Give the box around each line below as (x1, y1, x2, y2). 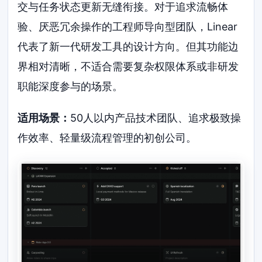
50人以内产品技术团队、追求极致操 (70, 112, 242, 125)
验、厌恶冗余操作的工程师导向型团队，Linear (18, 20, 238, 33)
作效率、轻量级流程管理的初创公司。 (18, 132, 197, 144)
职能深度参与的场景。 (18, 80, 123, 93)
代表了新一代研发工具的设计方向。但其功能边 (18, 40, 239, 53)
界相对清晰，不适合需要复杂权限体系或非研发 (18, 60, 239, 73)
